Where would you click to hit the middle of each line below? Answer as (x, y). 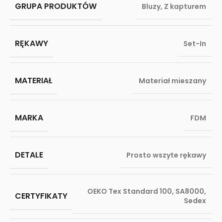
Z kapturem (185, 6)
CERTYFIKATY (41, 196)
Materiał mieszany (172, 81)
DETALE (29, 155)
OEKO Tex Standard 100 (130, 191)
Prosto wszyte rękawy (166, 155)
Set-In (195, 44)
